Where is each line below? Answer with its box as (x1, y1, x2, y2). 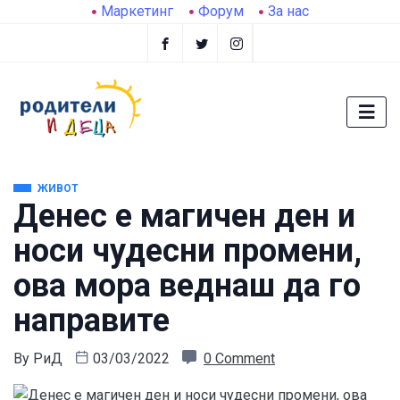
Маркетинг (101, 3, 174, 20)
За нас (267, 3, 309, 20)
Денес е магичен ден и (13, 197, 355, 236)
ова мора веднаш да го (13, 267, 361, 305)
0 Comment (204, 350, 275, 368)
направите (13, 302, 170, 340)
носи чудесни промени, (13, 232, 362, 271)
